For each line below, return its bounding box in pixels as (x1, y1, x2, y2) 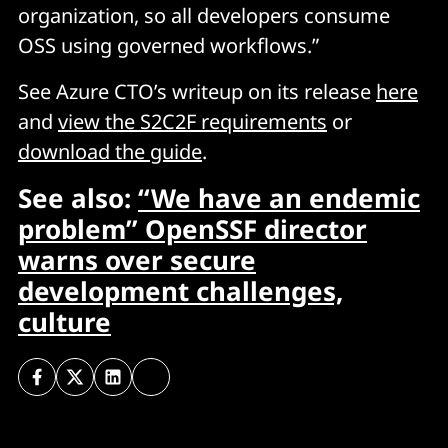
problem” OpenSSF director (18, 210, 367, 247)
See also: (18, 179, 138, 216)
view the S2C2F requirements (58, 107, 327, 135)
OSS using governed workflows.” (18, 31, 319, 59)
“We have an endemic (138, 179, 420, 216)
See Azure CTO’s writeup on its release (18, 77, 376, 105)
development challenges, (18, 272, 343, 309)
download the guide (18, 137, 202, 165)
